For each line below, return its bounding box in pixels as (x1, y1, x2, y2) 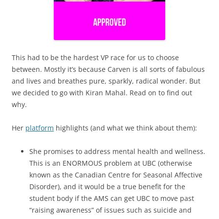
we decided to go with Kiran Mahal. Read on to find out (12, 88, 192, 97)
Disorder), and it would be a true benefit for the (29, 182, 185, 191)
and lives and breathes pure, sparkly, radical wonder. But (12, 76, 200, 86)
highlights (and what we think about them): (54, 123, 197, 132)
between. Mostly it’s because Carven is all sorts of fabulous (12, 65, 205, 74)
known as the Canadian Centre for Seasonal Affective (29, 170, 202, 179)
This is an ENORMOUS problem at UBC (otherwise (29, 158, 192, 168)
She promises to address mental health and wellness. (29, 147, 205, 156)
